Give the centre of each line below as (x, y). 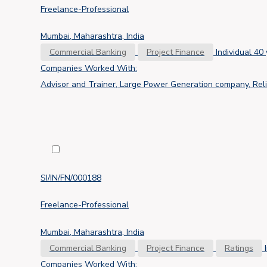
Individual (234, 52)
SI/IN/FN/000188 (71, 178)
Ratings (239, 249)
